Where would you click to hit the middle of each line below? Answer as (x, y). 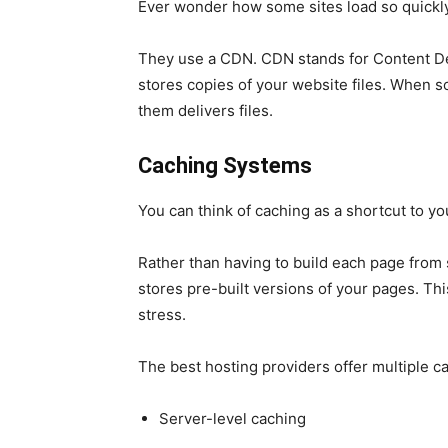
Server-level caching (232, 418)
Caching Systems (225, 165)
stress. (162, 314)
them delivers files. (205, 110)
